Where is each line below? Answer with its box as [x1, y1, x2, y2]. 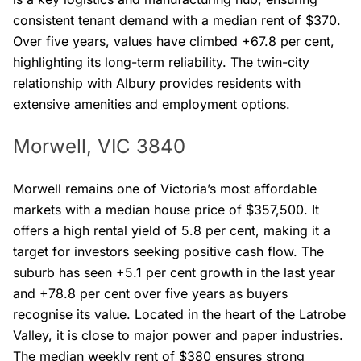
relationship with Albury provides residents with [13, 74, 301, 91]
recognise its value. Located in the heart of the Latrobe [13, 305, 346, 322]
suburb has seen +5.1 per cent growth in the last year [13, 263, 335, 280]
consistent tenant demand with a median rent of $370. [13, 11, 341, 28]
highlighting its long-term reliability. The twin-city [13, 53, 309, 70]
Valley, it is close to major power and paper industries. [13, 326, 343, 343]
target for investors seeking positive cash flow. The [13, 243, 324, 259]
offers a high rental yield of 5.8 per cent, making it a [13, 222, 330, 239]
